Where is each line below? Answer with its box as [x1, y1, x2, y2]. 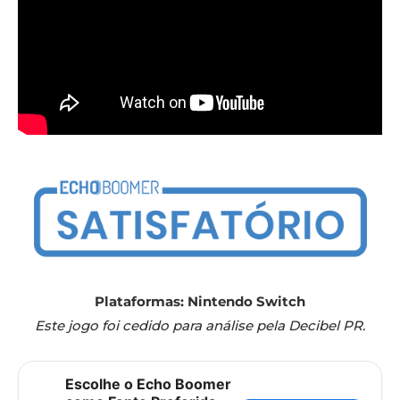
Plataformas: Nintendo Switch [95, 293, 305, 311]
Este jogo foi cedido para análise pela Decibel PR [35, 317, 362, 335]
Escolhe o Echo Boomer [65, 375, 231, 394]
